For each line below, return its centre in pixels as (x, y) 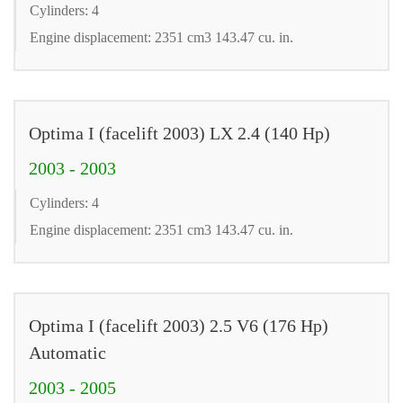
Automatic (67, 352)
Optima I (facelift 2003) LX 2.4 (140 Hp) (179, 133)
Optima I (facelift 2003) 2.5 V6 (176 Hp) (179, 325)
